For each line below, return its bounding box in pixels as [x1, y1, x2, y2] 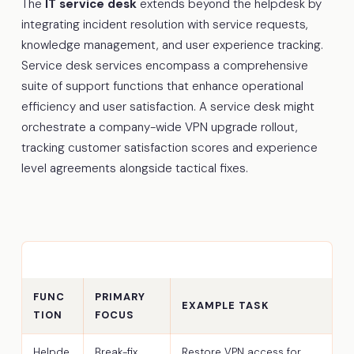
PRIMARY [95, 289, 146, 303]
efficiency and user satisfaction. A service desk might [21, 98, 314, 115]
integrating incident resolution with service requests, [21, 16, 308, 32]
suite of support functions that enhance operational [21, 77, 303, 94]
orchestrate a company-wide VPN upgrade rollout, [21, 119, 298, 135]
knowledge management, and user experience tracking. [21, 36, 323, 53]
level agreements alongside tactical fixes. [21, 160, 248, 176]
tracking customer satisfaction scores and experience [21, 139, 318, 156]
